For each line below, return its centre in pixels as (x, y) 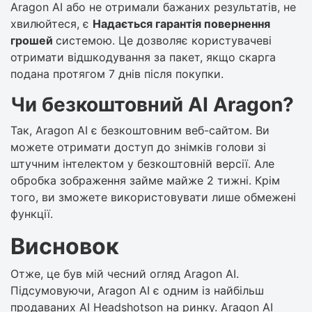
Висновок (65, 246)
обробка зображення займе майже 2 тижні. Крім (145, 180)
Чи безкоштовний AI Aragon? (152, 104)
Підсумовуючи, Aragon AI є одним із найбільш (137, 290)
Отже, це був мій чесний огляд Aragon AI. (125, 273)
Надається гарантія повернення (181, 23)
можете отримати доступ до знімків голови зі (138, 147)
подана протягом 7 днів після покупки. (117, 73)
